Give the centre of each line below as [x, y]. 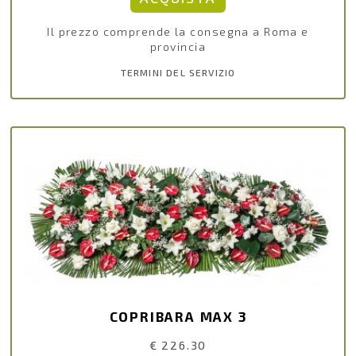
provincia [178, 47]
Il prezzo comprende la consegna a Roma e [178, 32]
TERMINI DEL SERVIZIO [178, 73]
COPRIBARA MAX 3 [178, 317]
